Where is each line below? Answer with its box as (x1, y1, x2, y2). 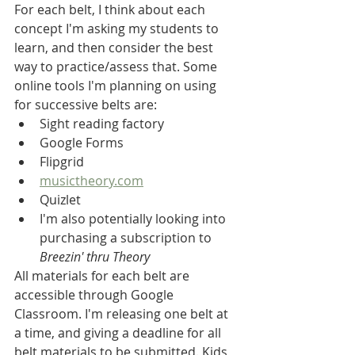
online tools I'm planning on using (14, 76, 219, 94)
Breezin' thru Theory (40, 247, 150, 265)
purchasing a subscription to (40, 228, 215, 246)
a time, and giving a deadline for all (14, 323, 224, 342)
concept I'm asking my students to (14, 19, 222, 37)
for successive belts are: (14, 95, 157, 113)
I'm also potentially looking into (40, 209, 229, 227)
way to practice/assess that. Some (14, 57, 220, 75)
